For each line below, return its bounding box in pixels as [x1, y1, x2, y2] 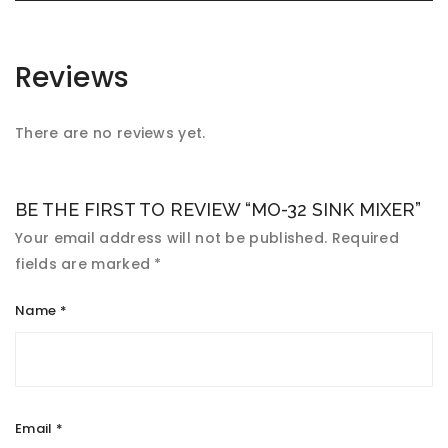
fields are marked [15, 254, 155, 274]
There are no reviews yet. [15, 123, 206, 143]
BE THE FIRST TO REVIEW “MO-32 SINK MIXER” [15, 199, 421, 220]
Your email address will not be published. [15, 228, 328, 248]
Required [331, 228, 400, 248]
